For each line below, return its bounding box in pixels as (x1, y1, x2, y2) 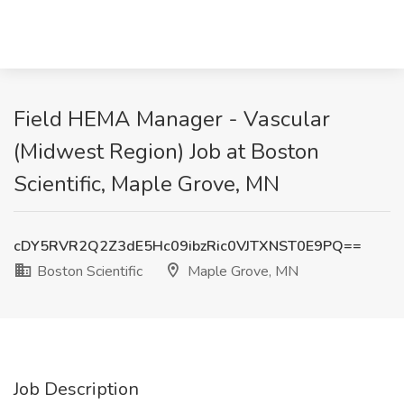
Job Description (14, 377, 139, 401)
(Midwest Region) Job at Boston (14, 137, 319, 166)
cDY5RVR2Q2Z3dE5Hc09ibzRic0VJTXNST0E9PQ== (14, 236, 362, 256)
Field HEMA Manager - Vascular (14, 105, 330, 133)
